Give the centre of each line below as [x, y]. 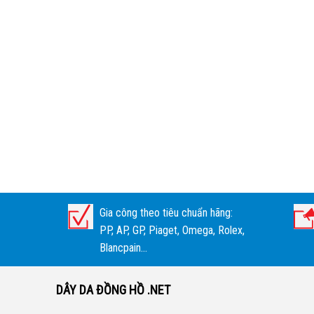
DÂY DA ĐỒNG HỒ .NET [113, 290]
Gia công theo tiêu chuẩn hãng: [166, 213]
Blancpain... [123, 248]
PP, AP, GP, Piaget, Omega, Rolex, [172, 230]
